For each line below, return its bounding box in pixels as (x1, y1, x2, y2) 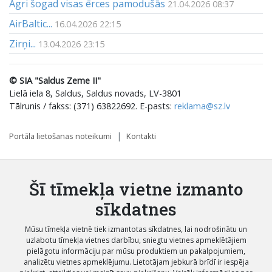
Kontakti (126, 130, 156, 141)
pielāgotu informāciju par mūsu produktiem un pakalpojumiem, (27, 245, 245, 256)
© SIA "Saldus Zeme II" (9, 74, 101, 86)
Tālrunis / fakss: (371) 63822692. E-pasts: (9, 100, 174, 112)
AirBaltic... (9, 16, 52, 30)
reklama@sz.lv (174, 100, 230, 112)
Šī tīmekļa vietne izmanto (29, 177, 243, 200)
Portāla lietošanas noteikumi (9, 130, 112, 141)
